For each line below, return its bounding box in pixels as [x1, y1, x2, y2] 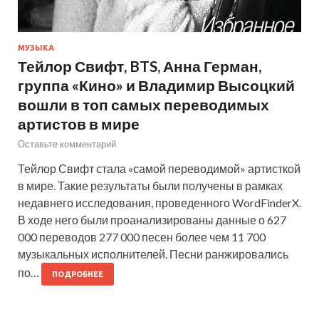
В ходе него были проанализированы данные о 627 [18, 212, 286, 226]
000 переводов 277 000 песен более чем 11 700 [18, 229, 266, 244]
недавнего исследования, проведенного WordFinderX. [18, 195, 301, 209]
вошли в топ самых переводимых [18, 95, 269, 113]
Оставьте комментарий [18, 137, 116, 150]
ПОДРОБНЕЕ [52, 269, 103, 278]
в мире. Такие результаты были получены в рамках [18, 178, 283, 192]
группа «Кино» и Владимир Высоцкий [18, 75, 295, 94]
